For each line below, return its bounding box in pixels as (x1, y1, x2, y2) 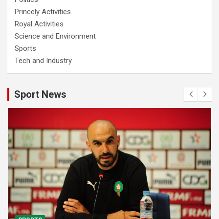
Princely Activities (15, 7, 71, 16)
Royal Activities (15, 19, 64, 28)
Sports (15, 44, 36, 53)
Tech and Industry (15, 56, 72, 65)
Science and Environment (15, 31, 96, 41)
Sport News (14, 88, 66, 100)
